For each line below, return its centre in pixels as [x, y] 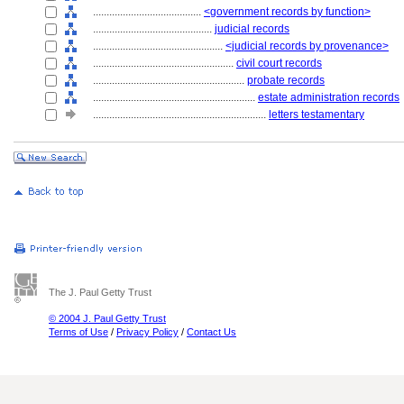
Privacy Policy [147, 332]
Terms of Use [78, 332]
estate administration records [329, 97]
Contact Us [211, 332]
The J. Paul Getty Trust [100, 292]
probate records [286, 80]
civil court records [279, 63]
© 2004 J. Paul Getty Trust [107, 318]
